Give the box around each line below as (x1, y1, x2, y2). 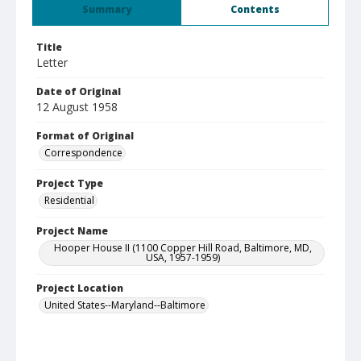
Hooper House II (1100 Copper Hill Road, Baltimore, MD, (54, 241, 312, 255)
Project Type (36, 176, 103, 190)
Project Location (36, 281, 123, 295)
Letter (36, 55, 68, 70)
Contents (230, 2, 280, 16)
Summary (82, 2, 131, 16)
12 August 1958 (36, 99, 118, 114)
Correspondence (44, 146, 122, 160)
